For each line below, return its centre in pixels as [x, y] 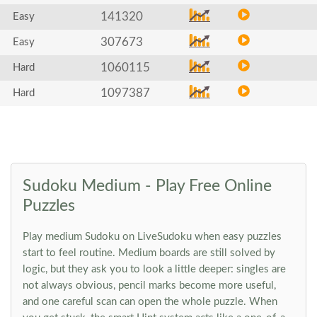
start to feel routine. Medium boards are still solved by [149, 253]
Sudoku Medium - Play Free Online [147, 186]
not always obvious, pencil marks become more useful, [149, 286]
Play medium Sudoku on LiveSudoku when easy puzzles [152, 237]
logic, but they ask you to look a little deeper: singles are [154, 269]
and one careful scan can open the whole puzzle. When [150, 302]
